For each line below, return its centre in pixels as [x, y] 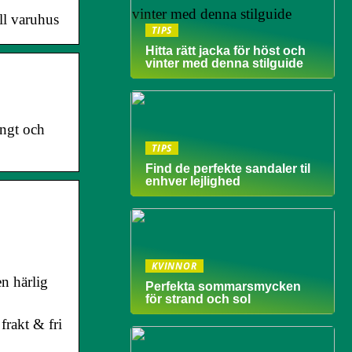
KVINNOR [174, 266]
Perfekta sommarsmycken [223, 286]
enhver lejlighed [193, 181]
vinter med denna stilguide [224, 63]
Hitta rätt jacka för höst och [225, 51]
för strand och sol [198, 299]
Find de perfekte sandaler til [228, 169]
